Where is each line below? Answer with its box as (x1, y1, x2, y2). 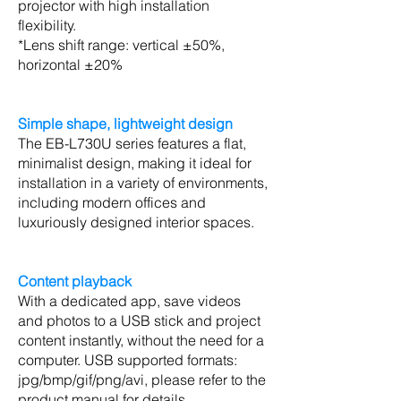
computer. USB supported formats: (18, 351, 237, 369)
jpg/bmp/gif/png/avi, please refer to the (18, 371, 266, 388)
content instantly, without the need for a (18, 331, 264, 349)
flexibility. (18, 16, 76, 34)
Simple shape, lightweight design (18, 115, 233, 132)
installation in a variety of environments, (18, 174, 268, 192)
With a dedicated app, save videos (18, 292, 241, 310)
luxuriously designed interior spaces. (18, 213, 254, 231)
